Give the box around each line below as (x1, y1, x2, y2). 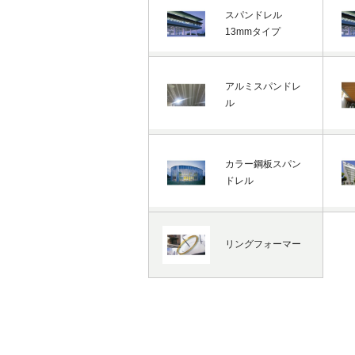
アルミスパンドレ (225, 80, 301, 92)
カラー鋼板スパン (225, 158, 301, 170)
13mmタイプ (225, 25, 281, 37)
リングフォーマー (225, 238, 301, 250)
